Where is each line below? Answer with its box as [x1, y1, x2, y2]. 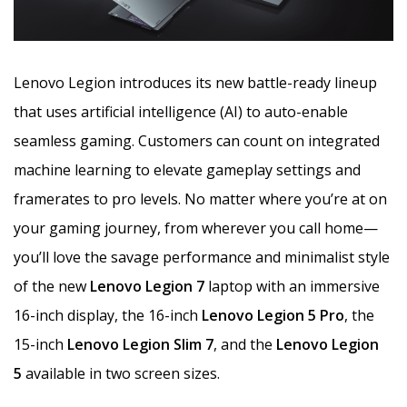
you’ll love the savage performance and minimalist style [14, 246, 390, 267]
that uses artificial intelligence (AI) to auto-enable [14, 101, 348, 122]
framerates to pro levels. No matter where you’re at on [14, 188, 387, 209]
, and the [213, 333, 276, 354]
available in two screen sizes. [22, 362, 220, 383]
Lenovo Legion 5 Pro [202, 304, 344, 325]
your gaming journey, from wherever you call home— [14, 217, 378, 238]
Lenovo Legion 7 [90, 275, 204, 296]
